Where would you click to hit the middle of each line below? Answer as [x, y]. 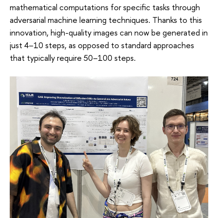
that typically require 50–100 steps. [73, 57]
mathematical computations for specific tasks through [105, 7]
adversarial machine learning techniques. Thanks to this [106, 19]
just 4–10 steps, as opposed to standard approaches [102, 45]
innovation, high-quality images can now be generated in [109, 32]
